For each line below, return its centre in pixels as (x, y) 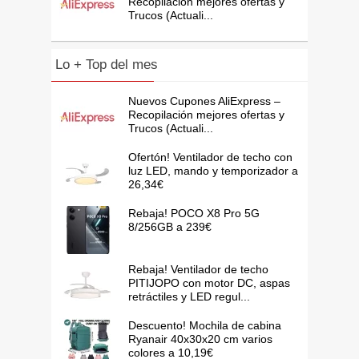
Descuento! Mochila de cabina (204, 326)
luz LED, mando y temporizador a (213, 171)
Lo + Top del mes (106, 65)
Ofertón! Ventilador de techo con (210, 157)
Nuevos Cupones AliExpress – (204, 101)
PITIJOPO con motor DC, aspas (209, 283)
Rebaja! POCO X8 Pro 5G (194, 214)
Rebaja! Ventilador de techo (198, 270)
